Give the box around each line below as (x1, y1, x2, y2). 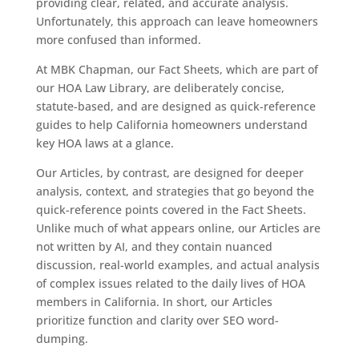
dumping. (35, 330, 88, 346)
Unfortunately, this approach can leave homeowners (35, 13, 318, 29)
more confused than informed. (35, 31, 201, 47)
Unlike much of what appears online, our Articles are (35, 220, 321, 236)
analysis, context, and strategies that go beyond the (35, 183, 314, 199)
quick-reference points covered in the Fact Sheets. (35, 201, 306, 217)
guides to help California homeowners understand (35, 116, 308, 132)
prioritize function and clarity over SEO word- (35, 312, 279, 328)
